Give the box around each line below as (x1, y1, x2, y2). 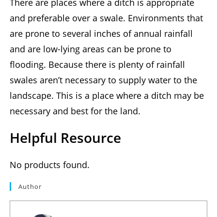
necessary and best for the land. (10, 105, 140, 117)
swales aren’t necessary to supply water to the (10, 74, 197, 86)
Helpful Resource (10, 128, 121, 147)
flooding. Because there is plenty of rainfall (10, 59, 185, 71)
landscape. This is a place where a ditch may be (10, 90, 204, 102)
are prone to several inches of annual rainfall (10, 28, 193, 40)
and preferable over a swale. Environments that (10, 12, 203, 24)
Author (18, 182, 42, 191)
